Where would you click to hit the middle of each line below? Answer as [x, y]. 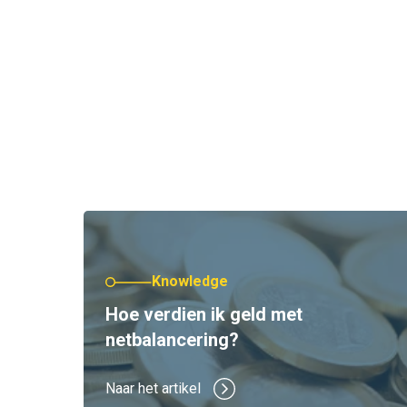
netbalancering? [172, 340]
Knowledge [190, 281]
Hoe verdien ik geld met [204, 314]
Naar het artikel [153, 388]
